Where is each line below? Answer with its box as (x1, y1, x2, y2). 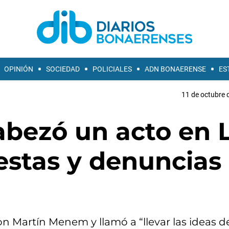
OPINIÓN (4, 65, 33, 73)
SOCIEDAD (46, 65, 80, 73)
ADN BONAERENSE (145, 65, 206, 73)
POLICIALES (93, 65, 132, 73)
